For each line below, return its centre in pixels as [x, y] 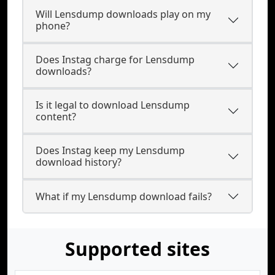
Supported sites [137, 249]
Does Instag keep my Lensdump [110, 150]
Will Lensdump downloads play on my [123, 14]
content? [56, 117]
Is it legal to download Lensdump [113, 105]
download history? [79, 162]
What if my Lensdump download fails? [124, 196]
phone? [53, 26]
